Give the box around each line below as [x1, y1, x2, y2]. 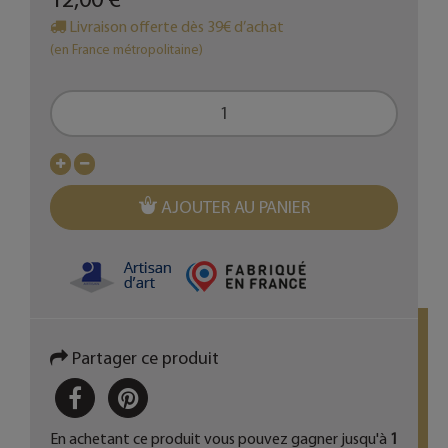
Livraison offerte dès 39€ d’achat [66, 17, 284, 36]
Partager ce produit [68, 347, 219, 370]
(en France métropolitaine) [50, 41, 203, 57]
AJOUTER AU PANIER [160, 196, 310, 219]
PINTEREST [137, 383, 245, 413]
